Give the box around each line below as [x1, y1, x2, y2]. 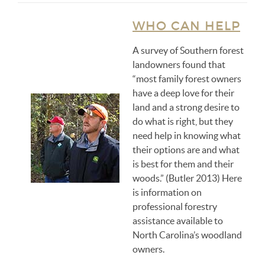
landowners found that [132, 59, 225, 70]
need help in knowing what [132, 130, 241, 141]
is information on [132, 187, 202, 198]
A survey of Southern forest [132, 45, 244, 56]
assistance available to [132, 215, 223, 226]
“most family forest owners [132, 73, 241, 84]
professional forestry [132, 201, 217, 212]
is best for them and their [132, 159, 234, 169]
